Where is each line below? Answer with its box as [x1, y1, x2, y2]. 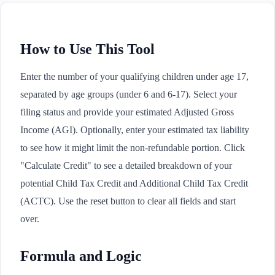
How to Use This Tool [20, 41, 155, 58]
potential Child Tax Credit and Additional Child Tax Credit [20, 178, 248, 189]
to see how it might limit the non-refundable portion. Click [20, 142, 245, 153]
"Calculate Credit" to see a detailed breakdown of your [20, 160, 232, 171]
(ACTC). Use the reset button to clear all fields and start [20, 196, 236, 207]
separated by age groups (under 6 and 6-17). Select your [20, 89, 237, 100]
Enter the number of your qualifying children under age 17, [20, 71, 249, 82]
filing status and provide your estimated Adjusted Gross [20, 107, 234, 118]
